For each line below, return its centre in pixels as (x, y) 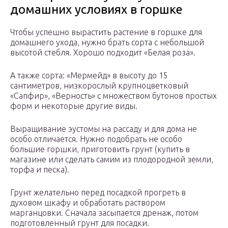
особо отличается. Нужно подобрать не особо (96, 139)
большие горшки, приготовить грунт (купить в (100, 149)
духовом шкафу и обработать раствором (88, 203)
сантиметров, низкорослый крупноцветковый (99, 86)
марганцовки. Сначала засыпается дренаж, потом (104, 213)
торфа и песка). (40, 170)
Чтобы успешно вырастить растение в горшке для (106, 32)
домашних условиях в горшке (96, 10)
